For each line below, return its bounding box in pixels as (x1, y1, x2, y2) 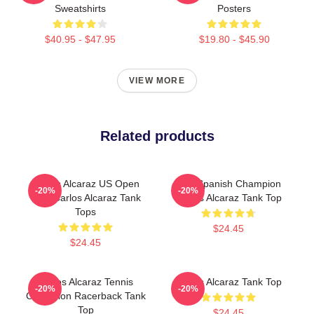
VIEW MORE (129, 75, 185, 86)
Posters (217, 2, 251, 14)
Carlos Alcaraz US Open (32, 177, 139, 189)
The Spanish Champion (176, 177, 281, 189)
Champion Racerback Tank (25, 289, 146, 301)
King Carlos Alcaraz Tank (30, 191, 141, 203)
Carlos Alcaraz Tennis (38, 275, 133, 287)
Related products (100, 128, 214, 144)
